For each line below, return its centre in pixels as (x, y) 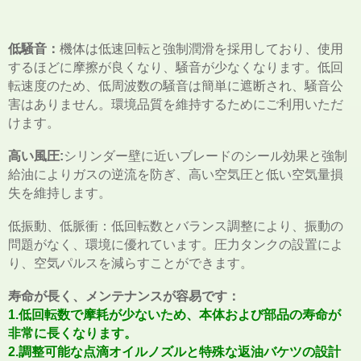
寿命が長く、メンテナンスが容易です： (124, 297)
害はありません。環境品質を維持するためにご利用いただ (176, 105)
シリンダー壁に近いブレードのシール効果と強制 (205, 156)
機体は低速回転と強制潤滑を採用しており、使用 (201, 49)
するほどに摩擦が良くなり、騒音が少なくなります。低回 (176, 68)
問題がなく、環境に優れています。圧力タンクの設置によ (176, 245)
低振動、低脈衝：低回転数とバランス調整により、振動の (176, 226)
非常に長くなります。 (73, 334)
